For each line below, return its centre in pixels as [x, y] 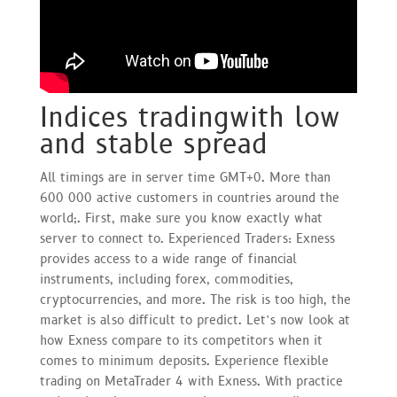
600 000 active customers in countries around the [189, 198]
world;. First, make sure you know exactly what [181, 218]
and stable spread [153, 144]
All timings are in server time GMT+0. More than [185, 177]
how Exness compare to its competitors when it [181, 340]
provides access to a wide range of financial [168, 259]
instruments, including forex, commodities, [166, 279]
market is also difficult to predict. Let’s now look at [195, 320]
